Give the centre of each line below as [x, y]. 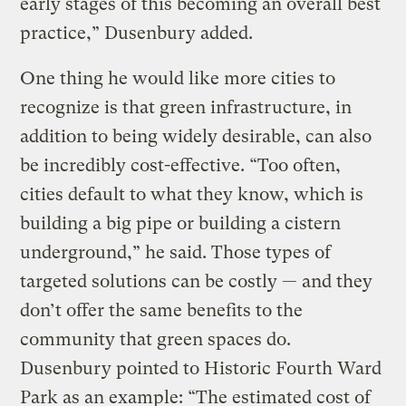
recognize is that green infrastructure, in [186, 108]
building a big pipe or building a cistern [181, 224]
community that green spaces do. [156, 340]
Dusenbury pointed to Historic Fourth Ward [201, 369]
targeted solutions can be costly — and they [197, 282]
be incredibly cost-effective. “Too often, [181, 166]
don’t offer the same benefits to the [162, 311]
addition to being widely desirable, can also [196, 137]
